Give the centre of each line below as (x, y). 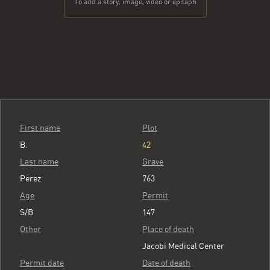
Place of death (168, 229)
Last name (39, 162)
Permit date (42, 263)
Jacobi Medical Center (183, 246)
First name (40, 128)
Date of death (166, 263)
